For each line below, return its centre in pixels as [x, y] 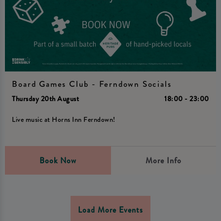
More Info [163, 160]
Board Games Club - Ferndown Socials [92, 84]
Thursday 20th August [46, 99]
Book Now [58, 160]
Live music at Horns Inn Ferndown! [64, 119]
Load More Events [110, 210]
